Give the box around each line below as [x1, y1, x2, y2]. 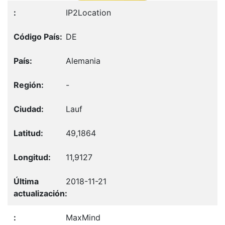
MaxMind [66, 212, 100, 222]
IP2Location [66, 7, 111, 18]
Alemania [66, 55, 100, 66]
